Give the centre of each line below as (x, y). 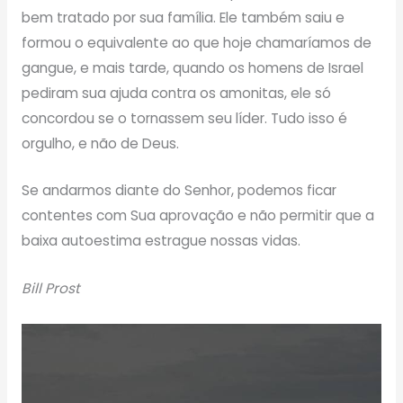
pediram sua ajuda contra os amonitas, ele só (176, 93)
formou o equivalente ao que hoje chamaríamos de (196, 42)
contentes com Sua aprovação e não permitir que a (197, 216)
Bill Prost (50, 289)
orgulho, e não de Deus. (100, 143)
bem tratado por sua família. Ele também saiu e (183, 17)
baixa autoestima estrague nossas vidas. (161, 241)
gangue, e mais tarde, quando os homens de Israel (192, 67)
